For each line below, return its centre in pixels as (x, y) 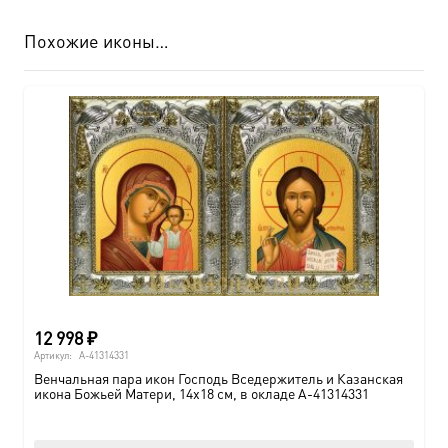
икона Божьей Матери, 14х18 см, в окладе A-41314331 (201, 392)
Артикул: (54, 355)
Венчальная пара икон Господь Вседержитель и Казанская (218, 377)
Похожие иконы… (96, 41)
